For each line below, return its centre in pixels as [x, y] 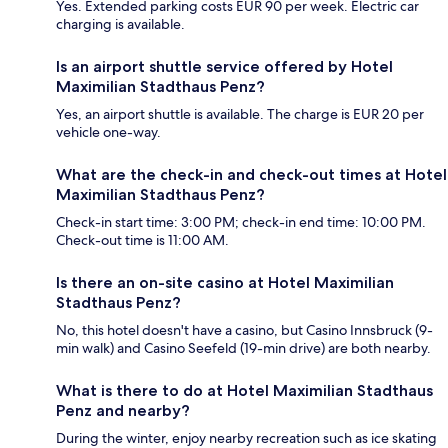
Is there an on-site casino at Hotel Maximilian [225, 282]
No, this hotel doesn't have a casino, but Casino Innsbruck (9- [244, 329]
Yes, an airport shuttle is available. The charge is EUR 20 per [240, 113]
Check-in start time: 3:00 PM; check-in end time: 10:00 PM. [241, 221]
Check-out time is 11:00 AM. [142, 239]
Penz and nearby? [123, 410]
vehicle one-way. [108, 131]
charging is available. [120, 23]
